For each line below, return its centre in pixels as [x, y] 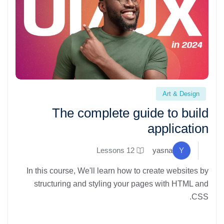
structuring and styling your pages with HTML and [121, 183]
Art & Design [181, 93]
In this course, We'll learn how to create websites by [117, 170]
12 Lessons [130, 150]
